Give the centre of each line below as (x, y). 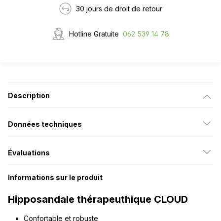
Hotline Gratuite (94, 34)
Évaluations (29, 152)
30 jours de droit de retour (119, 8)
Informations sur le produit (55, 177)
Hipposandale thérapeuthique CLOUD (98, 199)
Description (29, 95)
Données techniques (45, 124)
